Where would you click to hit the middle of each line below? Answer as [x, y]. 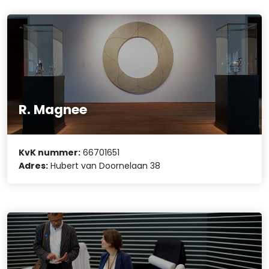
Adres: [34, 165]
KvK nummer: [50, 152]
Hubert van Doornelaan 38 [104, 165]
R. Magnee [53, 109]
